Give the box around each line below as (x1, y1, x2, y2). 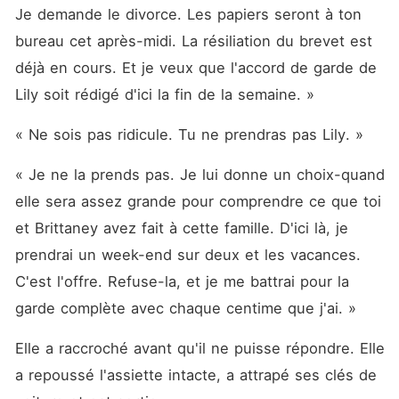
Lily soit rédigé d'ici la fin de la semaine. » (14, 85, 314, 103)
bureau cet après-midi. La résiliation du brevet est (14, 32, 372, 50)
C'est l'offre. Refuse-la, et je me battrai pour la (14, 273, 349, 290)
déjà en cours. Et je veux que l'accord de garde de (14, 59, 377, 77)
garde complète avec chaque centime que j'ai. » (14, 299, 356, 317)
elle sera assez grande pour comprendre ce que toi (14, 192, 381, 210)
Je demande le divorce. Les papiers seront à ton (14, 5, 362, 23)
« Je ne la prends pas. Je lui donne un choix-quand (14, 166, 385, 183)
